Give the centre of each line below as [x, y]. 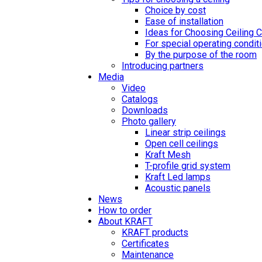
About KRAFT [125, 221]
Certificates [145, 244]
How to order [125, 210]
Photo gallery [149, 121]
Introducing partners [163, 66]
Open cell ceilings [182, 144]
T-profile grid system [188, 166]
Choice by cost [175, 10]
